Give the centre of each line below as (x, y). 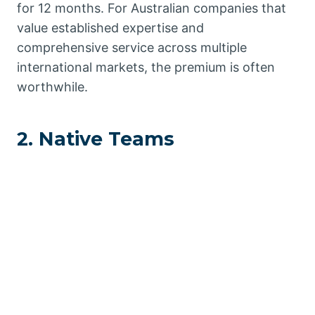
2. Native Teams (96, 139)
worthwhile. (52, 86)
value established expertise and (110, 27)
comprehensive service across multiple (132, 47)
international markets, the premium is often (146, 67)
